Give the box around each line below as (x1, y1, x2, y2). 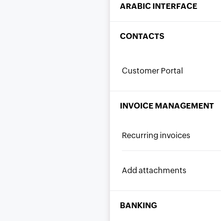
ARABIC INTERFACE (120, 2, 197, 10)
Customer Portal (122, 67, 184, 75)
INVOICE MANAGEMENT (120, 102, 214, 110)
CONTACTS (120, 32, 164, 40)
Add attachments (122, 166, 187, 175)
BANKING (120, 201, 157, 210)
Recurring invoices (122, 131, 191, 140)
